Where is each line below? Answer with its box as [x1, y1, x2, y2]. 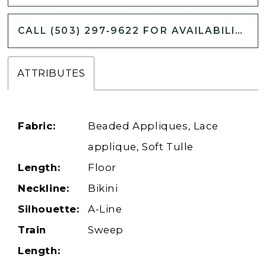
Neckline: [18, 182, 69, 195]
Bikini [88, 182, 118, 195]
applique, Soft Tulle [88, 141, 194, 153]
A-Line [88, 203, 122, 216]
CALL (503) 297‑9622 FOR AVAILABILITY [235, 24, 243, 36]
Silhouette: [18, 203, 80, 216]
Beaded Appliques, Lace [88, 120, 218, 132]
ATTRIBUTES [17, 67, 85, 80]
